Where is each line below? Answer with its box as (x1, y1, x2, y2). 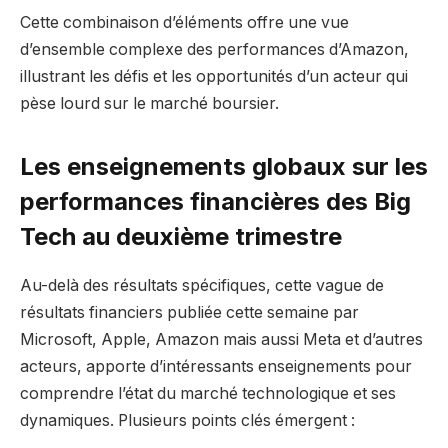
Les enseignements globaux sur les (20, 152, 428, 182)
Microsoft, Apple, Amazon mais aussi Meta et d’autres (20, 330, 423, 350)
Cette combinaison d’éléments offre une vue (20, 12, 349, 32)
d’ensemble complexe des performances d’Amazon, (20, 39, 409, 59)
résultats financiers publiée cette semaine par (20, 303, 359, 323)
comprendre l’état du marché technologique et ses (20, 384, 396, 404)
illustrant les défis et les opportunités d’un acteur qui (20, 66, 408, 86)
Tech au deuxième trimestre (20, 222, 342, 252)
